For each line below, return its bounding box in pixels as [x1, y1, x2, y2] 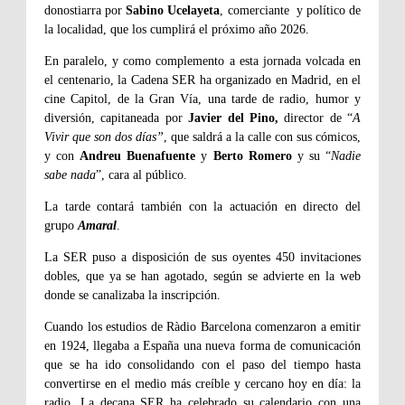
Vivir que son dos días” [44, 129, 164, 144]
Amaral [78, 218, 117, 232]
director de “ [278, 110, 353, 125]
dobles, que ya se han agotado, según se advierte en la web [44, 268, 361, 283]
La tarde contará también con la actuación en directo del [44, 199, 361, 213]
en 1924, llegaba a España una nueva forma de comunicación [44, 338, 361, 353]
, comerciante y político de [220, 3, 361, 17]
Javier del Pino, [188, 110, 278, 125]
